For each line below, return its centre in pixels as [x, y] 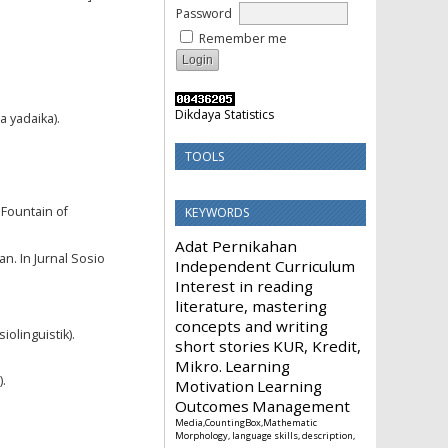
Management [301, 406]
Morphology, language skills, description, [265, 436]
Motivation [214, 386]
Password [204, 13]
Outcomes [212, 406]
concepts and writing [251, 326]
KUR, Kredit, [317, 346]
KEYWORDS [217, 213]
